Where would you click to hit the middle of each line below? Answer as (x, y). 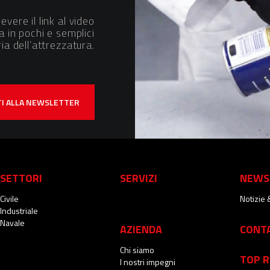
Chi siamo (137, 250)
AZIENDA (141, 229)
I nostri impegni (148, 262)
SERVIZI (139, 177)
